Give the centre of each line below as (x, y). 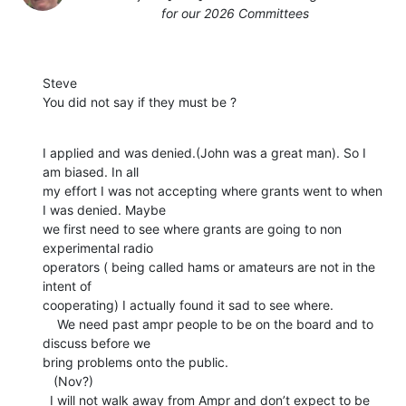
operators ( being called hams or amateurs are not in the (209, 267)
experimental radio (98, 248)
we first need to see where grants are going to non (192, 229)
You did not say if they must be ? (140, 102)
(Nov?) (48, 382)
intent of (67, 286)
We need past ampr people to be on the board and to (50, 324)
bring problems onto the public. (135, 362)
